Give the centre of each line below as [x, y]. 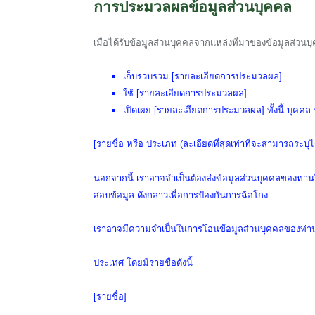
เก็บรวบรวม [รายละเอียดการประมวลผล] [202, 77]
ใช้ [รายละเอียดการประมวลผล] [185, 94]
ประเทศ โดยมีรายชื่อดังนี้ [143, 262]
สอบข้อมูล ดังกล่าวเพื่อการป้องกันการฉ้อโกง [181, 195]
